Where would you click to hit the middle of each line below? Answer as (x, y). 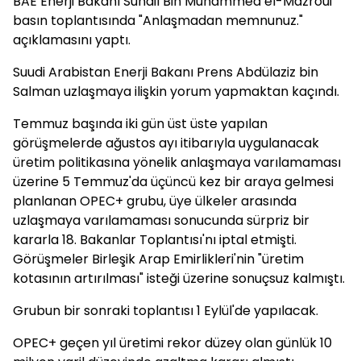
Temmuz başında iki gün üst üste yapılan (140, 124)
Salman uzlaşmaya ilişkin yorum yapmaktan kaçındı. (176, 91)
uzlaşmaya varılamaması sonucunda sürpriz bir (161, 220)
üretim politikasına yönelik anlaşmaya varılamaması (177, 162)
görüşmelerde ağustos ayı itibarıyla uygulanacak (166, 143)
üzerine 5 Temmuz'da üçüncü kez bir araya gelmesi (173, 182)
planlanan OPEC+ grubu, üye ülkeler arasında (155, 201)
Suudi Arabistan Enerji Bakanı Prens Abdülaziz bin (166, 72)
